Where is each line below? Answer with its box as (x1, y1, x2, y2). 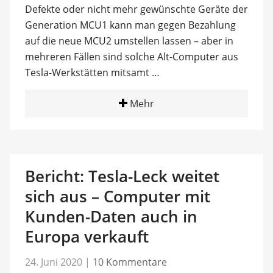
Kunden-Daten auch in (24, 205, 197, 227)
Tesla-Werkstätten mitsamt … (24, 65, 160, 79)
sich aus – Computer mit (24, 185, 210, 207)
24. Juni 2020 (24, 255, 82, 269)
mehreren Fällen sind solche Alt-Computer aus (24, 49, 238, 63)
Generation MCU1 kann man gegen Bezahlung (24, 18, 236, 32)
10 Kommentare (92, 255, 167, 269)
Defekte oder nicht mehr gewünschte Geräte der (24, 2, 248, 16)
